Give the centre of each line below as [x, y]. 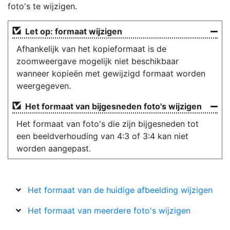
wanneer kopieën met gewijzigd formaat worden [111, 73]
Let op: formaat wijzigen [74, 31]
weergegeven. [44, 86]
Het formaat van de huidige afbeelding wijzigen [120, 190]
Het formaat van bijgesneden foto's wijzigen [113, 106]
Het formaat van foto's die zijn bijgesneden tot [108, 124]
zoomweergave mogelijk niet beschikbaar [98, 61]
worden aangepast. [54, 148]
